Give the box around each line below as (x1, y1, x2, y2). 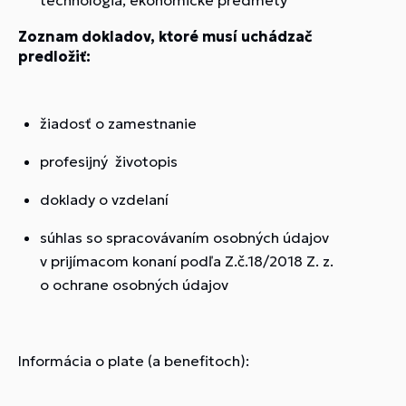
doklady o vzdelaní (40, 190, 169, 208)
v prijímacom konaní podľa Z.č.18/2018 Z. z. (40, 252, 333, 270)
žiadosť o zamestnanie (40, 114, 197, 132)
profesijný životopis (40, 152, 178, 170)
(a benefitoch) (148, 352, 246, 370)
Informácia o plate (18, 352, 148, 370)
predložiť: (18, 47, 91, 65)
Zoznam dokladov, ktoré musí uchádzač (18, 27, 313, 45)
